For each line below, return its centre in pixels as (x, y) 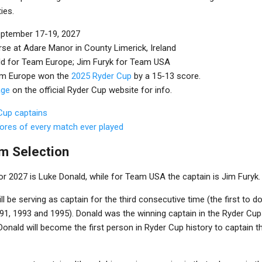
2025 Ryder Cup (101, 76)
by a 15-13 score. (166, 76)
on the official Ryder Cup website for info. (91, 90)
